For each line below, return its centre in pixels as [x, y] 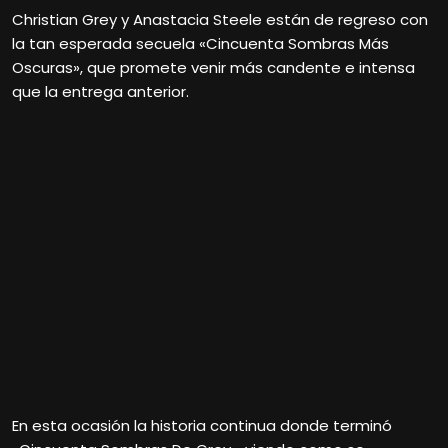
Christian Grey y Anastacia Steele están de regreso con [220, 19]
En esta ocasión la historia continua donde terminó [202, 426]
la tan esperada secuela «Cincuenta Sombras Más [200, 43]
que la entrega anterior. [100, 91]
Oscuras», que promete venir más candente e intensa [213, 67]
